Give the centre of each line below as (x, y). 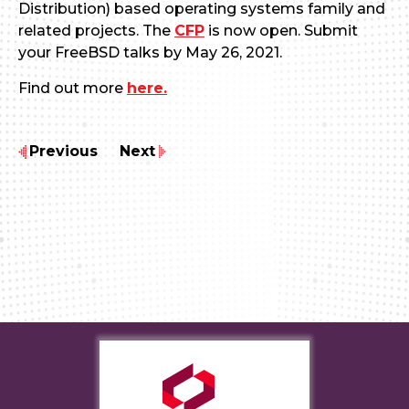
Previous (63, 151)
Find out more (73, 88)
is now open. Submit (281, 31)
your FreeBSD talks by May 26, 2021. (150, 52)
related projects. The (96, 31)
